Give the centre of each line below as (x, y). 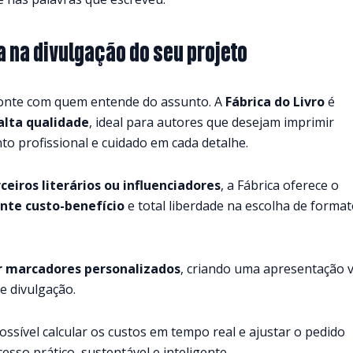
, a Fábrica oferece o (280, 185)
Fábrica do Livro (275, 101)
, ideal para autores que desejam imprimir (212, 122)
